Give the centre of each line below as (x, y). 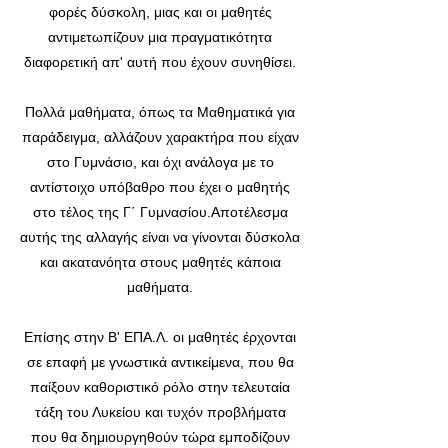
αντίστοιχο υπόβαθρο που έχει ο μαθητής (160, 187)
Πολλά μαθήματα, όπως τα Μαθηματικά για (160, 112)
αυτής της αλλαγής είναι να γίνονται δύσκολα (160, 237)
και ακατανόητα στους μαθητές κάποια (160, 262)
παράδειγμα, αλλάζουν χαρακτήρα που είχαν (160, 137)
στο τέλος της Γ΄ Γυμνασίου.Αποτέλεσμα (160, 212)
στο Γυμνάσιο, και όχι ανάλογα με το (160, 162)
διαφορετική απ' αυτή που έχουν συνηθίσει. (160, 62)
